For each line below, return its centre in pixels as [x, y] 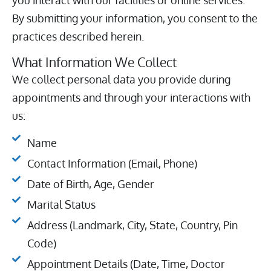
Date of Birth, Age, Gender [90, 184]
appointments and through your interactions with [131, 98]
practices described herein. [78, 37]
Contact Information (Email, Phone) [112, 163]
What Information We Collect [94, 62]
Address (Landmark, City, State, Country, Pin [132, 225]
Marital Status [61, 204]
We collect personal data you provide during [121, 80]
